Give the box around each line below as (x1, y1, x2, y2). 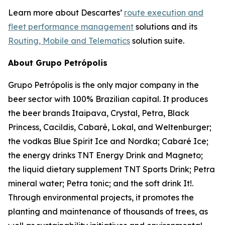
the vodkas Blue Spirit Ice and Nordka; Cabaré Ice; (8, 136, 208, 146)
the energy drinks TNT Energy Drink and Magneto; (8, 150, 203, 160)
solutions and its (134, 22, 197, 32)
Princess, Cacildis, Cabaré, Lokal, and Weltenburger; (8, 122, 211, 132)
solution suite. (130, 36, 184, 46)
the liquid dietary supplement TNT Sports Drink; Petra (8, 164, 215, 174)
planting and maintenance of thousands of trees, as (8, 206, 208, 216)
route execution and (124, 8, 203, 18)
